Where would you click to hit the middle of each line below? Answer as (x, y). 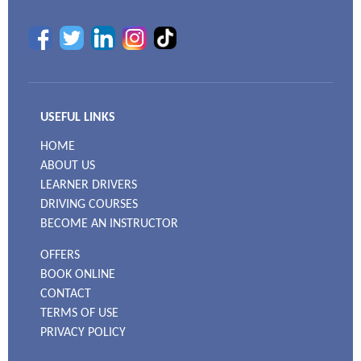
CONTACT (66, 294)
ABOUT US (68, 166)
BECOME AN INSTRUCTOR (109, 224)
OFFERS (60, 255)
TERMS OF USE (79, 313)
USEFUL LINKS (78, 118)
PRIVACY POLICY (83, 333)
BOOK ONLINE (78, 275)
